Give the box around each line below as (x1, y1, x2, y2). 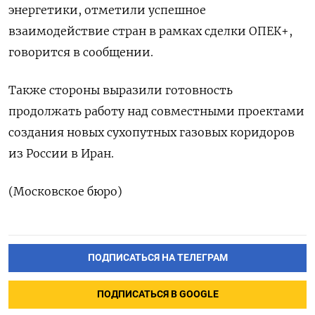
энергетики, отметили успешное (8, 3, 206, 17)
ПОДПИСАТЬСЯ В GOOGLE (96, 288, 219, 300)
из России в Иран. (8, 146, 114, 160)
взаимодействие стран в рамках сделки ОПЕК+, (8, 24, 292, 38)
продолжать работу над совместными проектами (8, 104, 304, 118)
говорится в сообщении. (8, 45, 153, 59)
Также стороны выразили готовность (8, 83, 233, 97)
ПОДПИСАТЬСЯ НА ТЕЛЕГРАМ (87, 251, 228, 264)
